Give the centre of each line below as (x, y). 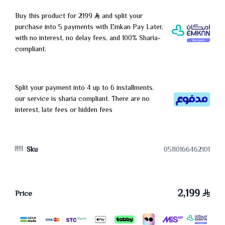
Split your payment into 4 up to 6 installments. (85, 88)
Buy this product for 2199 (55, 17)
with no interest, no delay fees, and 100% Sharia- (88, 39)
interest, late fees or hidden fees (64, 110)
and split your (121, 17)
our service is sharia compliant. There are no (82, 99)
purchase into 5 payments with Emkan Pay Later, (89, 28)
